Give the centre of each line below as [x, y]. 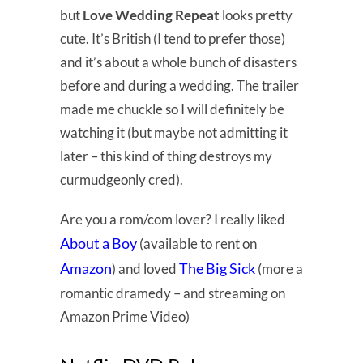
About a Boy [98, 243]
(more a [280, 268]
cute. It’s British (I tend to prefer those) [173, 38]
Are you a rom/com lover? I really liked [173, 219]
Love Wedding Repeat [151, 15]
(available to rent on [197, 243]
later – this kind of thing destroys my [166, 156]
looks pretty [256, 15]
